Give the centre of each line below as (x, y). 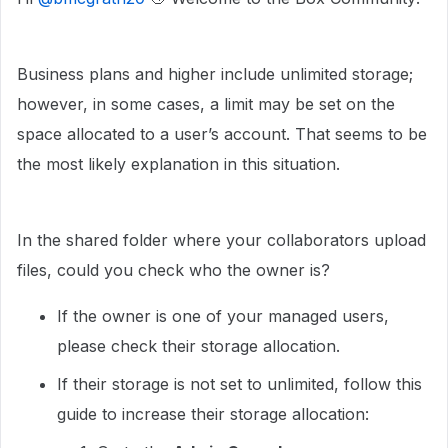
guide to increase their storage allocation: (213, 414)
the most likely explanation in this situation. (178, 164)
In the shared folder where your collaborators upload (221, 240)
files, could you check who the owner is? (173, 270)
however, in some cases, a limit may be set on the (206, 104)
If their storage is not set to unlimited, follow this (239, 384)
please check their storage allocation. (198, 346)
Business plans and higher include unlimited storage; (215, 74)
